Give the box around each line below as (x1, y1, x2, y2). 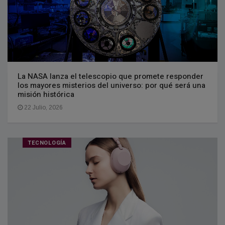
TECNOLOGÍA (28, 139, 66, 148)
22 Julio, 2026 (23, 104, 63, 111)
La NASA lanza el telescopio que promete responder (18, 71, 203, 82)
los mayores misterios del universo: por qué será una (18, 80, 205, 91)
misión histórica (18, 89, 74, 100)
